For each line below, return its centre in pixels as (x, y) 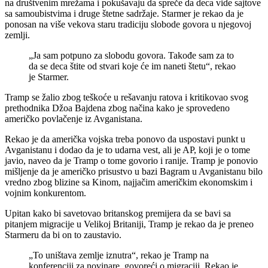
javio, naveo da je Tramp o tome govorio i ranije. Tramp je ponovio (131, 161)
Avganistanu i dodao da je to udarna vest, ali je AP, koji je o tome (127, 150)
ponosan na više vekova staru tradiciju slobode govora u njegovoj (128, 25)
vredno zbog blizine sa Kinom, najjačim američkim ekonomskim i (129, 182)
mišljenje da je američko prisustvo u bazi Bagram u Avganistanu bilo (134, 172)
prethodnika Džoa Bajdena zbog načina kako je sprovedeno (117, 108)
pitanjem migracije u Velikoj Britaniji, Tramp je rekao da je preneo (129, 224)
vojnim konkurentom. (45, 193)
